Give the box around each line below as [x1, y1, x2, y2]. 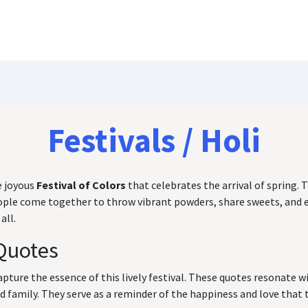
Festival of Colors [36, 178, 126, 192]
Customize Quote [71, 23, 159, 37]
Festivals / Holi [47, 120, 261, 161]
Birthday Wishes [192, 23, 272, 37]
